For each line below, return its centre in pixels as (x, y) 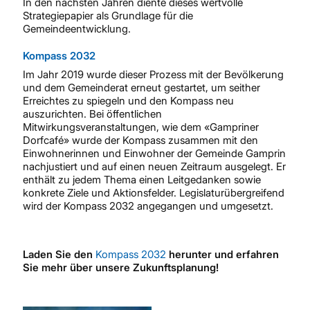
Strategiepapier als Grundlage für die (108, 16)
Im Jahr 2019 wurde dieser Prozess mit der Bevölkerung (153, 74)
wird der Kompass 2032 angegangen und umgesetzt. (148, 206)
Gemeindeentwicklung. (77, 29)
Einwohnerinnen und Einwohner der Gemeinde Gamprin (154, 153)
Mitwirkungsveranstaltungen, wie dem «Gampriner (141, 127)
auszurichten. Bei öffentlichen (92, 114)
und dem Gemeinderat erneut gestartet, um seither (142, 88)
